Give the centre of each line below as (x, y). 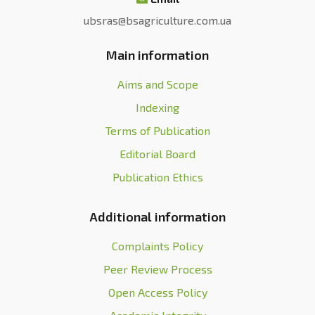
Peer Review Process (157, 269)
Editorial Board (157, 154)
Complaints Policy (157, 246)
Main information (157, 55)
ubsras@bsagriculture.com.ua (157, 20)
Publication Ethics (157, 177)
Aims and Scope (157, 84)
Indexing (157, 107)
